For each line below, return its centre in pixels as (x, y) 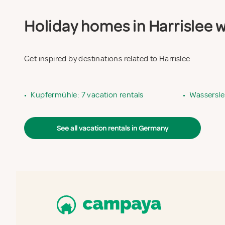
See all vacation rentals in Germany (113, 128)
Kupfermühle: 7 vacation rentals (87, 95)
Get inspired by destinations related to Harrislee (107, 59)
